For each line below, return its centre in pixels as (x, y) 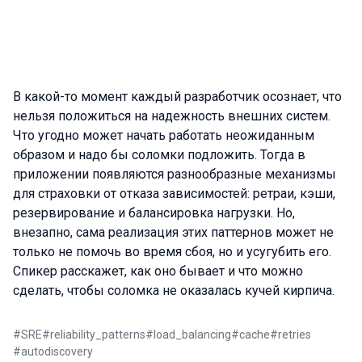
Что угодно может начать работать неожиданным (164, 135)
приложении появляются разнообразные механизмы (175, 174)
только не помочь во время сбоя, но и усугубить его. (172, 252)
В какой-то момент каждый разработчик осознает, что (177, 97)
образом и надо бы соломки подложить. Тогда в (159, 155)
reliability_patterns (98, 335)
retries (295, 335)
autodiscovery (57, 351)
